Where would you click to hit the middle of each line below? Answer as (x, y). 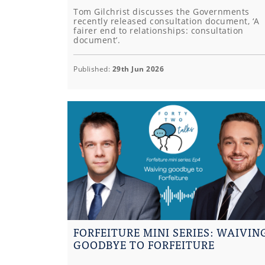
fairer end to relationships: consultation (159, 31)
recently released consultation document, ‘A (167, 21)
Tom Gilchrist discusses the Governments (161, 12)
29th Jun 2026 (138, 69)
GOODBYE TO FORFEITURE (144, 245)
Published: (93, 69)
